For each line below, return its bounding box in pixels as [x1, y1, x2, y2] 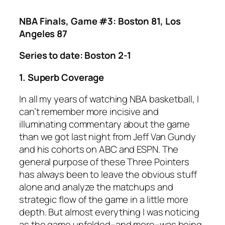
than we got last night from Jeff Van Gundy [19, 130, 196, 144]
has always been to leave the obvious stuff [19, 168, 197, 181]
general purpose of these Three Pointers [19, 155, 190, 169]
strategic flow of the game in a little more [19, 193, 188, 206]
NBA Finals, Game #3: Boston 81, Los [19, 14, 181, 28]
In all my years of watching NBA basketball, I [19, 92, 199, 106]
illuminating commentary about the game [19, 118, 190, 131]
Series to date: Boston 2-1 [19, 49, 132, 62]
